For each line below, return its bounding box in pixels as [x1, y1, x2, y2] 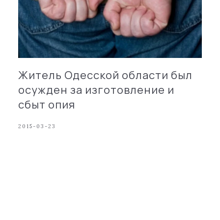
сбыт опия [18, 97, 76, 112]
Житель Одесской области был [18, 67, 193, 82]
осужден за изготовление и [18, 82, 175, 97]
